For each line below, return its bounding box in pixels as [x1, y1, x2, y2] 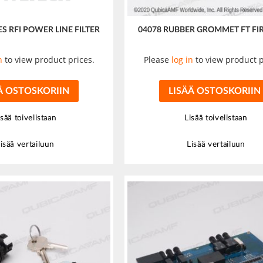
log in [171, 54, 194, 66]
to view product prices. [2, 54, 95, 66]
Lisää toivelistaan [184, 114, 247, 123]
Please [144, 54, 172, 66]
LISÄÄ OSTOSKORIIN [168, 86, 261, 96]
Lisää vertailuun [187, 141, 245, 149]
